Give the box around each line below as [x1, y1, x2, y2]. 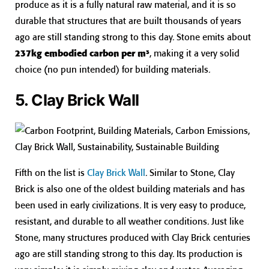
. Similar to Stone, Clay [145, 166, 235, 178]
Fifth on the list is [15, 166, 87, 178]
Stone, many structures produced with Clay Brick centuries [15, 231, 250, 243]
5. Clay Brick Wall [15, 91, 139, 110]
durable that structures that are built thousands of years [15, 15, 241, 27]
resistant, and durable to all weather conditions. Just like [15, 215, 244, 227]
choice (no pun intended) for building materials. [15, 64, 210, 76]
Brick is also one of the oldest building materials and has [15, 183, 245, 195]
